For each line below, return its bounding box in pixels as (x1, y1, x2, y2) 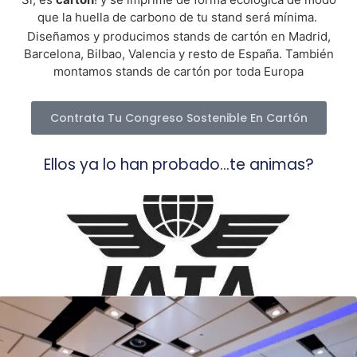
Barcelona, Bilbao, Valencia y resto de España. (23, 46, 285, 61)
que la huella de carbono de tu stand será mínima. (37, 10, 320, 25)
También (284, 46, 334, 61)
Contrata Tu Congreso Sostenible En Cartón (49, 110, 308, 126)
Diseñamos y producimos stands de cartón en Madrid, (26, 29, 331, 44)
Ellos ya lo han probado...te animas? (43, 154, 314, 175)
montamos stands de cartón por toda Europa (53, 64, 304, 79)
